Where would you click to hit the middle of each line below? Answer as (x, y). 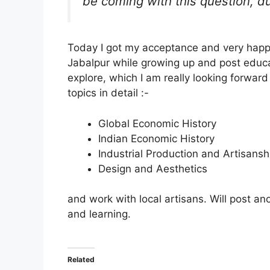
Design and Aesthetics (153, 168)
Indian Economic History (156, 138)
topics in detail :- (108, 93)
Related (81, 259)
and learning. (99, 214)
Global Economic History (157, 123)
